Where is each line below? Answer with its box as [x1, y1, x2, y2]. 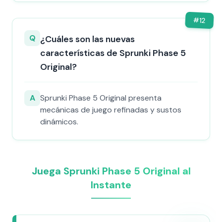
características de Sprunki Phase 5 [40, 47, 186, 59]
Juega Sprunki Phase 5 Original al [31, 165, 191, 177]
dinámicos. [40, 116, 78, 127]
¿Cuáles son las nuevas [40, 33, 135, 45]
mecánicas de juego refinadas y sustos [40, 105, 181, 115]
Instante [91, 178, 131, 191]
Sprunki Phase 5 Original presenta [40, 93, 162, 103]
